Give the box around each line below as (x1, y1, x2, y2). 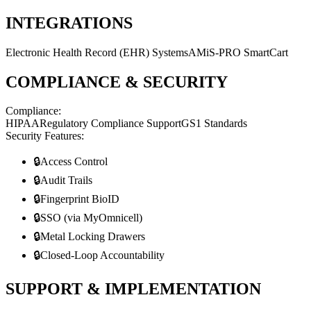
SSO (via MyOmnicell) (40, 212, 142, 224)
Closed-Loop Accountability (40, 249, 165, 262)
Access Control (40, 155, 108, 168)
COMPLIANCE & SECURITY (6, 72, 228, 91)
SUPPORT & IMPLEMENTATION (6, 280, 261, 299)
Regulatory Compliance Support (40, 117, 181, 130)
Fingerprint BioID (40, 193, 119, 205)
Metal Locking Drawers (40, 230, 145, 243)
